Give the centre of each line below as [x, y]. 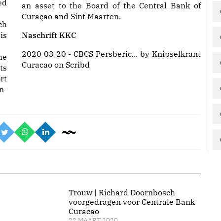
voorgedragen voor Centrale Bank [131, 202]
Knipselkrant [176, 54]
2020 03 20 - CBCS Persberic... [80, 54]
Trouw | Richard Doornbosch [122, 192]
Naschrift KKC [49, 35]
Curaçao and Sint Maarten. [71, 16]
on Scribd [71, 65]
